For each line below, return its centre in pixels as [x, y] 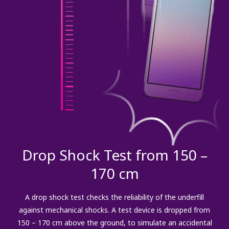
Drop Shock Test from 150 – [114, 155]
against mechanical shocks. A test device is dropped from [114, 210]
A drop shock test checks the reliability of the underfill [114, 197]
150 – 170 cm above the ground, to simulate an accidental [114, 222]
